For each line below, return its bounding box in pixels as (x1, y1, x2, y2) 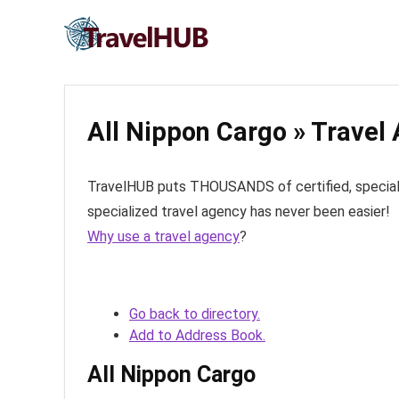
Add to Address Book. (129, 327, 265, 344)
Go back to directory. (129, 305, 260, 322)
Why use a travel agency (87, 228, 240, 245)
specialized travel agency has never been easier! (87, 203, 390, 220)
